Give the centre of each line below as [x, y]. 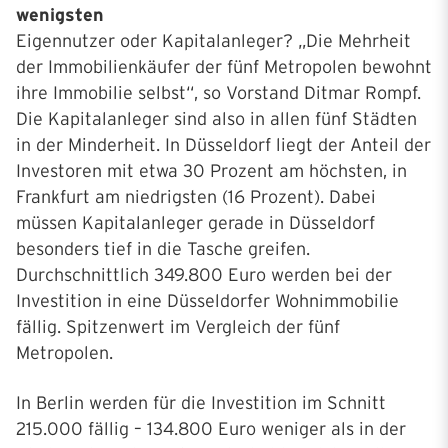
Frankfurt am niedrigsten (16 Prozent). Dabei [196, 197]
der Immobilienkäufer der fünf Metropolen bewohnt [224, 67]
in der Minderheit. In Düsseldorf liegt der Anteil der [223, 145]
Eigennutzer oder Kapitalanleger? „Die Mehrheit [213, 41]
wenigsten [60, 15]
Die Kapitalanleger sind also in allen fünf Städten [216, 119]
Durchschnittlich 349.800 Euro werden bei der [204, 275]
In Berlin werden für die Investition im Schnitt [201, 403]
